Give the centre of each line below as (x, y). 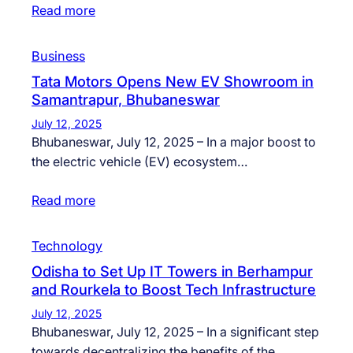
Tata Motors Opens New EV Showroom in (173, 82)
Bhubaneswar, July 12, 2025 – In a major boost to (174, 142)
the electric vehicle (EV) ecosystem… (139, 162)
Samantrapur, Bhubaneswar (126, 100)
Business (58, 56)
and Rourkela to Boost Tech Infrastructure (174, 290)
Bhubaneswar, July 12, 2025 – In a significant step (175, 332)
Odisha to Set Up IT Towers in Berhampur (172, 271)
